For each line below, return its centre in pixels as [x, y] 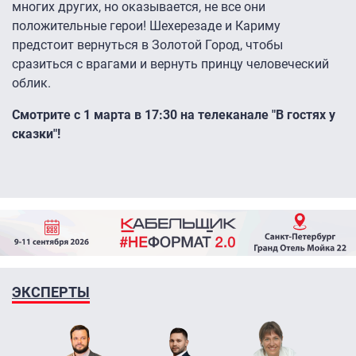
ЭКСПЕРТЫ [51, 292]
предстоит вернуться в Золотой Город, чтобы [147, 45]
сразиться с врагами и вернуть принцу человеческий [170, 64]
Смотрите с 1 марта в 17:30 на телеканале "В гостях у [174, 115]
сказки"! [36, 134]
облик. [31, 83]
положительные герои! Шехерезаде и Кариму [146, 26]
